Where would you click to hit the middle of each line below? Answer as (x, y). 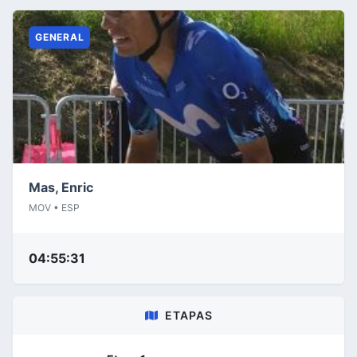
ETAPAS (188, 315)
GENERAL (60, 37)
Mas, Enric (61, 187)
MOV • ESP (54, 207)
